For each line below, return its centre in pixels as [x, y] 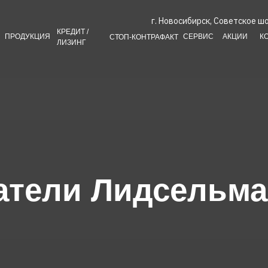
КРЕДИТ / [73, 32]
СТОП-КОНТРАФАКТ [144, 37]
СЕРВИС [198, 36]
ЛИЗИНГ [71, 42]
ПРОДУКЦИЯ [28, 36]
